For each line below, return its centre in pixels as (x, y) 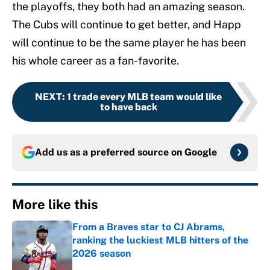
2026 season (102, 254)
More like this (55, 205)
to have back (128, 107)
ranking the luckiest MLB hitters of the (160, 240)
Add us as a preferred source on (110, 152)
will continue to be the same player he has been (129, 43)
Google (201, 152)
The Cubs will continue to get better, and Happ (127, 25)
